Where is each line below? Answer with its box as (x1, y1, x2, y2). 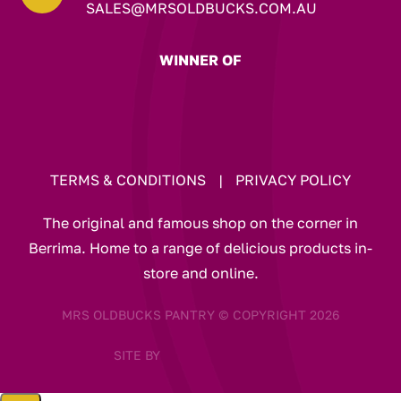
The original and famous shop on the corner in (43, 213, 358, 232)
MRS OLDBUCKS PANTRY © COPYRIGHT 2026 (62, 306, 339, 322)
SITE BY (113, 346, 164, 363)
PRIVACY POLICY (235, 170, 351, 189)
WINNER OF (159, 50, 242, 69)
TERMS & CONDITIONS (50, 170, 206, 189)
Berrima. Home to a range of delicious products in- (29, 238, 372, 257)
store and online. (142, 263, 259, 282)
